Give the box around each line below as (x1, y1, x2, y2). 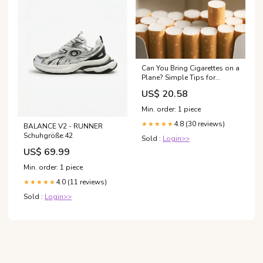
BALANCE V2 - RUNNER (23, 122, 103, 131)
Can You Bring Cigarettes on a (141, 63, 240, 73)
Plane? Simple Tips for (141, 72, 215, 82)
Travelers (141, 82, 171, 92)
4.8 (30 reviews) (174, 119, 225, 129)
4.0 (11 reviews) (56, 177, 107, 187)
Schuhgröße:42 (23, 131, 73, 141)
